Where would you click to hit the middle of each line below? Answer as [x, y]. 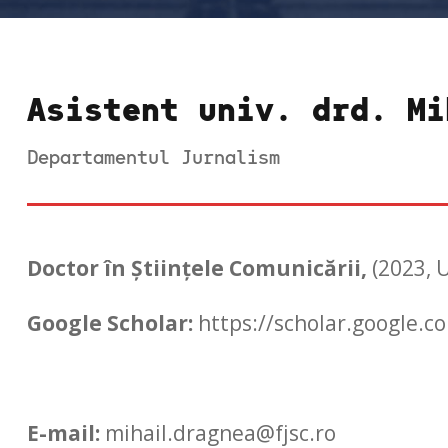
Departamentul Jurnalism [153, 155]
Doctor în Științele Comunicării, [196, 267]
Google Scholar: [109, 322]
